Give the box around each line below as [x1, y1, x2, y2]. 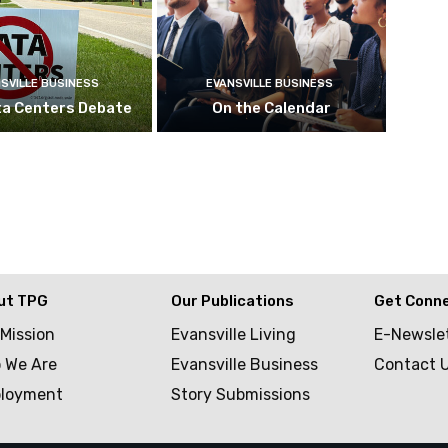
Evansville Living [171, 324, 297, 344]
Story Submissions [171, 384, 311, 404]
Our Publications [171, 291, 295, 310]
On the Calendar [212, 98, 332, 117]
